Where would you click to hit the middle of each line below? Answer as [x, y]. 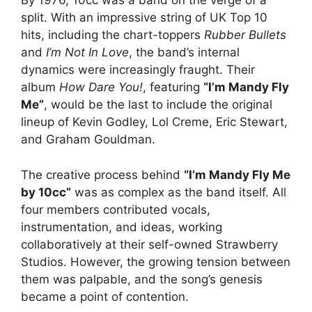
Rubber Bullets [245, 35]
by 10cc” [46, 192]
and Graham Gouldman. [88, 140]
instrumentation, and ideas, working [122, 227]
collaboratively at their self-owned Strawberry [149, 244]
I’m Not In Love [87, 53]
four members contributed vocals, [116, 209]
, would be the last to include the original [158, 105]
